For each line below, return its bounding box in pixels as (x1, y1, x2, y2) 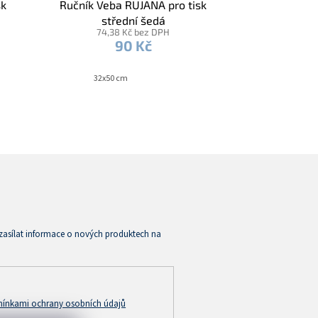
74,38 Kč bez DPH (97, 26, 170, 38)
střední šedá (101, 13, 165, 27)
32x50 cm (93, 72, 128, 84)
